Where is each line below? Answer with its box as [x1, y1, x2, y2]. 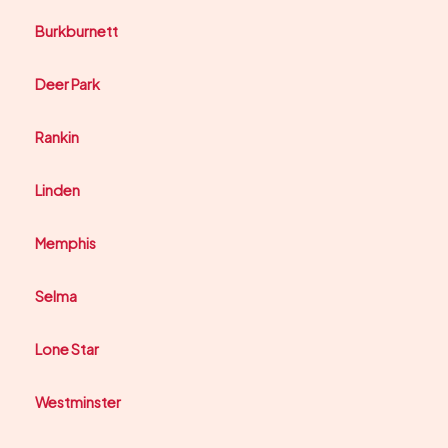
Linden [35, 181, 80, 200]
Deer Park [35, 75, 100, 94]
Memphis [35, 234, 96, 253]
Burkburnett [35, 22, 118, 41]
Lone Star [35, 340, 99, 359]
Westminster [35, 393, 121, 412]
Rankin [35, 128, 79, 147]
